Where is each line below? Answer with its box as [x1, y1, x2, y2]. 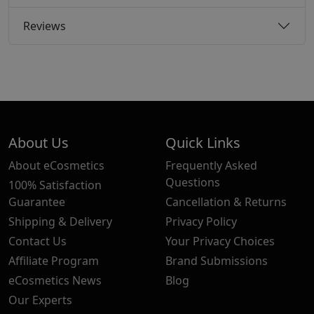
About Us [8, 133, 69, 153]
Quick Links [165, 133, 240, 153]
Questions [165, 175, 220, 191]
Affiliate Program [8, 253, 99, 269]
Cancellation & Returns [165, 194, 287, 210]
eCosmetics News [8, 273, 102, 289]
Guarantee [8, 194, 65, 210]
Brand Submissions [165, 253, 268, 269]
